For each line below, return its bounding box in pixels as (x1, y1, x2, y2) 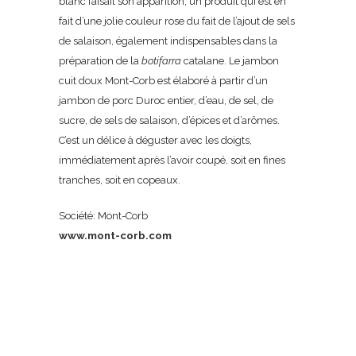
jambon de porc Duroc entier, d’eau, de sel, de (59, 95, 273, 106)
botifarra (141, 55, 181, 67)
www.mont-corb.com (59, 230, 172, 242)
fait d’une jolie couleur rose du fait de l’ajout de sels (59, 15, 295, 27)
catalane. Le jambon (181, 55, 279, 67)
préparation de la (59, 55, 141, 67)
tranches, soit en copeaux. (59, 174, 180, 186)
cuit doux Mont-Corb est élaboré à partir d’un (59, 75, 268, 87)
